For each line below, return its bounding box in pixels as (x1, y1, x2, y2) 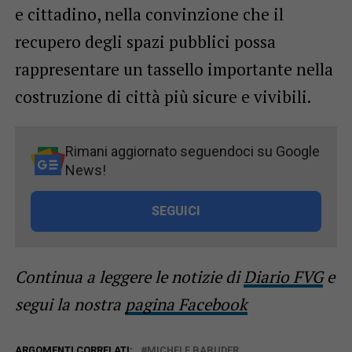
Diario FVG (243, 265, 323, 288)
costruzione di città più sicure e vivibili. (14, 85, 311, 108)
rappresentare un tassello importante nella (14, 57, 333, 80)
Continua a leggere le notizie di (14, 265, 244, 288)
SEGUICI (151, 203, 200, 218)
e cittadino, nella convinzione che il (14, 2, 284, 25)
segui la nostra (14, 292, 125, 315)
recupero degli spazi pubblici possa (14, 30, 276, 53)
